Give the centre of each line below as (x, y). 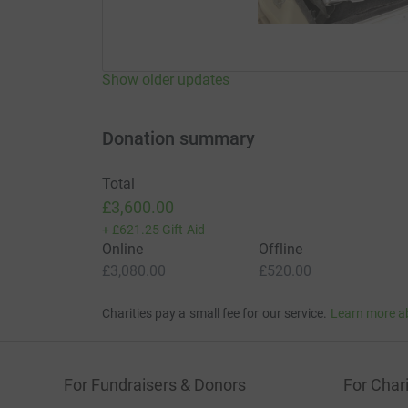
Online (122, 250)
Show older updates (165, 80)
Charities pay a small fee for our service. (214, 314)
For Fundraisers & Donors (155, 385)
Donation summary (178, 139)
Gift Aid (184, 230)
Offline (280, 250)
